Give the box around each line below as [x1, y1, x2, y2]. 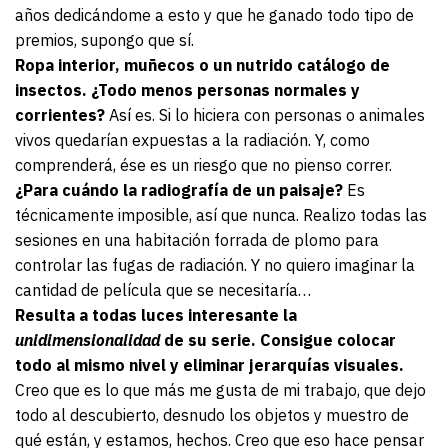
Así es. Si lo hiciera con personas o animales [109, 105, 425, 126]
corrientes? [15, 105, 109, 126]
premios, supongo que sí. [15, 30, 194, 51]
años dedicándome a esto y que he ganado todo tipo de [15, 5, 414, 26]
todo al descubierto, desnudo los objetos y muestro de [15, 405, 409, 426]
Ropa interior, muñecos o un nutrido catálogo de [15, 55, 390, 76]
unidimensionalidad [15, 330, 160, 351]
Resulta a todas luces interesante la [15, 305, 297, 326]
